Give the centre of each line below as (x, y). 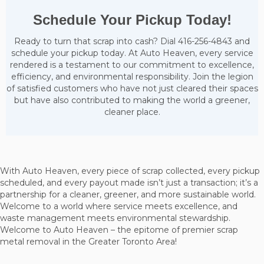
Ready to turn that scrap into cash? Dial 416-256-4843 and (132, 42)
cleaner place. (132, 112)
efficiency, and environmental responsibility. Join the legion (132, 77)
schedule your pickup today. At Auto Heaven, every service (132, 53)
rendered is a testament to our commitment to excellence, (132, 65)
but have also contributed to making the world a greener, (132, 100)
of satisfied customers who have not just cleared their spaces (132, 89)
